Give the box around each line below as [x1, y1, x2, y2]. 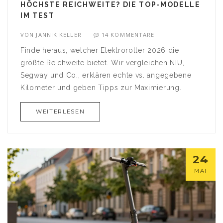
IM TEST [20, 11, 55, 20]
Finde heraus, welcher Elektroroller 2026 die [20, 46, 179, 55]
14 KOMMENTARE [102, 31, 155, 39]
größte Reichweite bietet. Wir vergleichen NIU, [20, 59, 185, 67]
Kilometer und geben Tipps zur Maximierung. [20, 84, 182, 92]
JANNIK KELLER [36, 31, 82, 39]
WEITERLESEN [36, 108, 85, 115]
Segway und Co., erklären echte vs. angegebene [20, 71, 192, 80]
